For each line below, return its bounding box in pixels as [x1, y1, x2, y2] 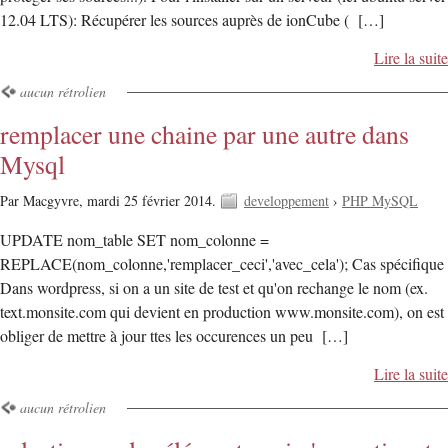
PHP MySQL [342, 190, 418, 210]
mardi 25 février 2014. [87, 190, 220, 210]
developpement [244, 190, 329, 210]
